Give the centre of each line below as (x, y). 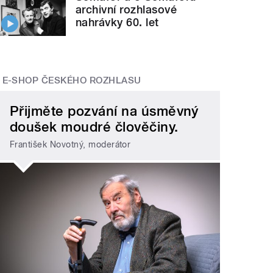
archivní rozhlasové (126, 9)
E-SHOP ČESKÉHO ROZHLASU (72, 80)
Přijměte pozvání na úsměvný (104, 111)
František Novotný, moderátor (70, 144)
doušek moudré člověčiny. (94, 127)
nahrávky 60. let (117, 22)
